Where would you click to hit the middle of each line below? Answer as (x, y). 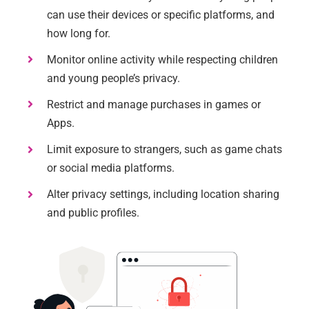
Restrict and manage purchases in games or (154, 104)
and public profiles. (93, 213)
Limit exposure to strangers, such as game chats (165, 150)
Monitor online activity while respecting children (163, 59)
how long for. (79, 33)
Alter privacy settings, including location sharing (163, 195)
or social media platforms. (111, 168)
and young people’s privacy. (114, 78)
